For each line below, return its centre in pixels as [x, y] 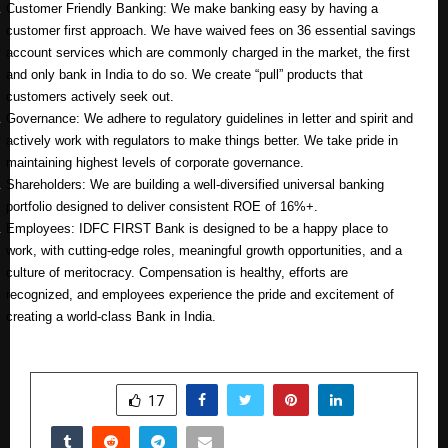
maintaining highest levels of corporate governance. [155, 162]
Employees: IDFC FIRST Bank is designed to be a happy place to [197, 228]
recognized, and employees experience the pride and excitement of [200, 294]
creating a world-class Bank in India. [111, 316]
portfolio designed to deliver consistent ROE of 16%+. [164, 206]
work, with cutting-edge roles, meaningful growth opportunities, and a [204, 250]
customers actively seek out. [90, 96]
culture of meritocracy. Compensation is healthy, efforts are [177, 272]
